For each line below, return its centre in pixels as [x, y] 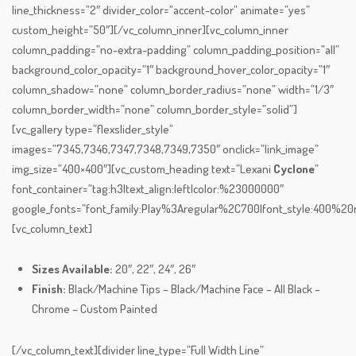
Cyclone [294, 169]
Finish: [50, 289]
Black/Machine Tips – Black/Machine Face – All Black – [194, 289]
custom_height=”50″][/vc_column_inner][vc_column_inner [150, 30]
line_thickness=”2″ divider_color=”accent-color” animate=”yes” [161, 10]
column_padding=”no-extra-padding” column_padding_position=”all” [176, 50]
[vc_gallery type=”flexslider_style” [93, 130]
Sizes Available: [72, 269]
